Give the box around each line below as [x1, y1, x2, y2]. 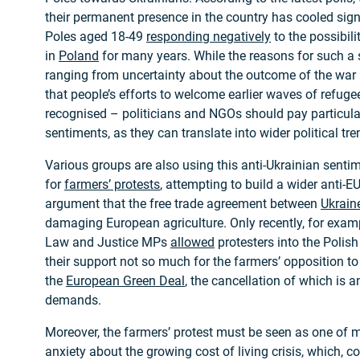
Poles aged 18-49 [45, 28, 146, 44]
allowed [170, 234, 215, 250]
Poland [59, 47, 99, 63]
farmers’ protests [64, 176, 160, 192]
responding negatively [146, 28, 271, 44]
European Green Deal [66, 272, 185, 288]
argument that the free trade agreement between [45, 195, 321, 211]
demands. [45, 292, 101, 308]
